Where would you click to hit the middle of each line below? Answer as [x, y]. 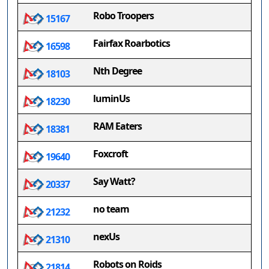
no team [111, 209]
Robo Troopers [123, 16]
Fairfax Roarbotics [131, 43]
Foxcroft [110, 154]
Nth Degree [117, 71]
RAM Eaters [117, 126]
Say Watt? [114, 181]
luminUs [111, 98]
